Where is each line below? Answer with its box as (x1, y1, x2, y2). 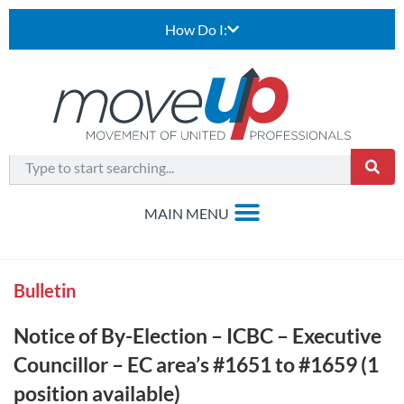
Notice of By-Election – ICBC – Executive (14, 323, 381, 348)
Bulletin (14, 280, 76, 301)
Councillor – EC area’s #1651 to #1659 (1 (14, 352, 379, 377)
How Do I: (165, 21, 227, 38)
